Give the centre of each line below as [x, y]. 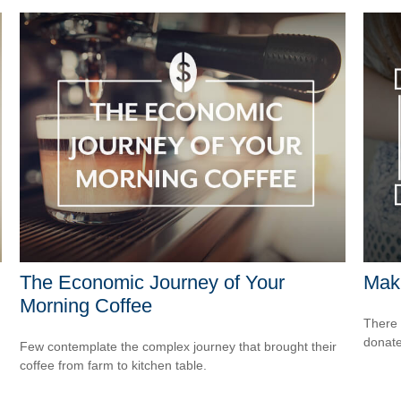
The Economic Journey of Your [153, 282]
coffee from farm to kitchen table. [114, 365]
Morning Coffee [86, 305]
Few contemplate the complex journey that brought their [179, 346]
